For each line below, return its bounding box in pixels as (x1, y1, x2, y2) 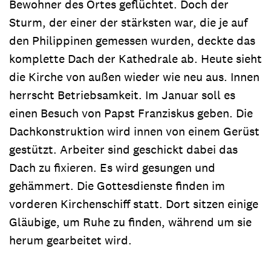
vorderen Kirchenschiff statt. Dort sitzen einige (9, 195, 258, 212)
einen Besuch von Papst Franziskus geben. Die (9, 105, 253, 121)
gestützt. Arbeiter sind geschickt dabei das (9, 141, 238, 157)
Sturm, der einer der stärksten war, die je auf (9, 14, 247, 30)
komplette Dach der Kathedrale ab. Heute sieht (9, 50, 262, 67)
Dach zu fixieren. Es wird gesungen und (9, 159, 215, 175)
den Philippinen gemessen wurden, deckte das (9, 32, 255, 48)
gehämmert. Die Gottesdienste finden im (9, 177, 225, 194)
